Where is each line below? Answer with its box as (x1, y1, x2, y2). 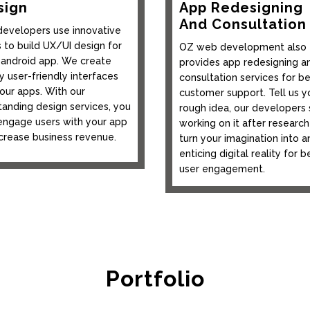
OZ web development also (179, 41, 307, 53)
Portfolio (105, 266, 205, 292)
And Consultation (179, 15, 307, 33)
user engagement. (179, 163, 265, 174)
